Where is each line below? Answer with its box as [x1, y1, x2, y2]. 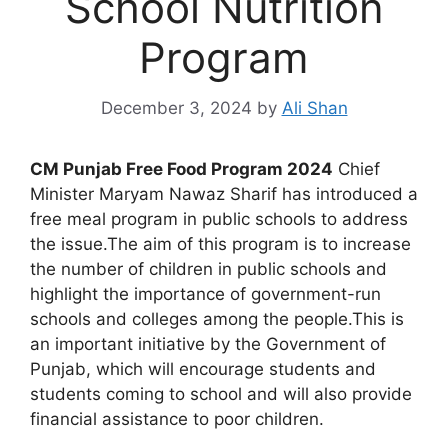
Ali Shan [281, 98, 348, 119]
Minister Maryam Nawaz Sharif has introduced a [30, 184, 418, 205]
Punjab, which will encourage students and [30, 359, 376, 380]
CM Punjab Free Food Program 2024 [30, 159, 333, 180]
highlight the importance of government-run [30, 284, 381, 305]
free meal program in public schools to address [30, 209, 408, 230]
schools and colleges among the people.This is [30, 309, 404, 330]
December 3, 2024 [100, 98, 252, 119]
